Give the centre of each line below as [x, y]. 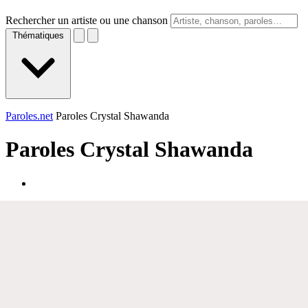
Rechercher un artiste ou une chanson [87, 20]
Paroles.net [29, 116]
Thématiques [38, 35]
